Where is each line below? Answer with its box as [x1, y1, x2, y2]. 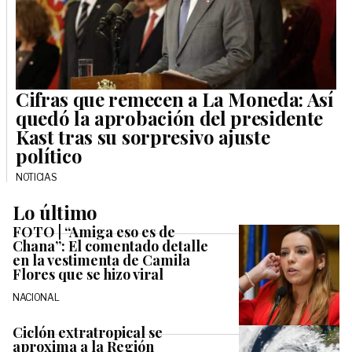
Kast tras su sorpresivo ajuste [16, 124, 270, 150]
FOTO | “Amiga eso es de [13, 222, 175, 242]
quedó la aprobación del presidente [16, 105, 324, 131]
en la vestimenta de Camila [13, 251, 190, 270]
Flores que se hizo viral [13, 265, 163, 284]
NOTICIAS [16, 171, 57, 184]
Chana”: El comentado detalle [13, 236, 208, 256]
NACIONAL [13, 291, 60, 304]
